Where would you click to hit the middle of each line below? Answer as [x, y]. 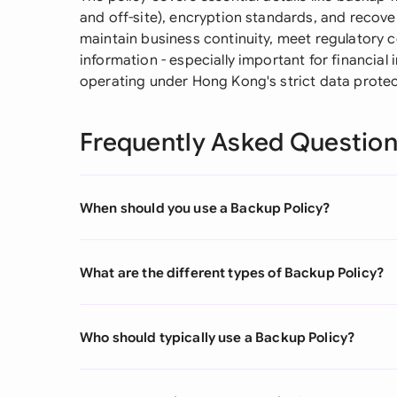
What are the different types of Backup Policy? [232, 272]
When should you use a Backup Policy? [205, 207]
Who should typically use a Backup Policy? [218, 337]
